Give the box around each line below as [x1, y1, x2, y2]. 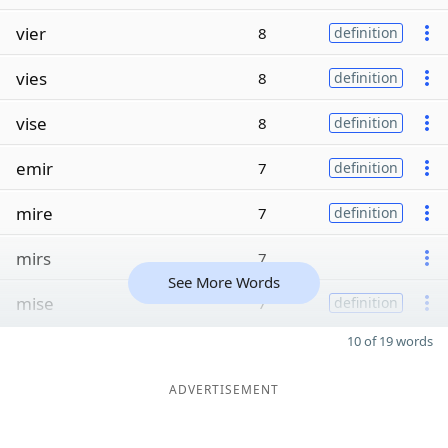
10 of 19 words [347, 332, 433, 350]
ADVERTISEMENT [169, 381, 279, 398]
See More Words [168, 272, 280, 292]
